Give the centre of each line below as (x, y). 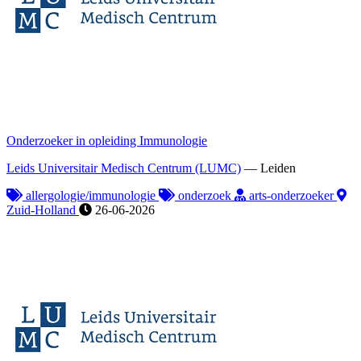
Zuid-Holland (43, 210)
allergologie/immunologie (91, 195)
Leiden (278, 168)
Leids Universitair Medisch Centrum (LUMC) (124, 168)
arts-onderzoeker (291, 195)
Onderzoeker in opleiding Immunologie (107, 140)
